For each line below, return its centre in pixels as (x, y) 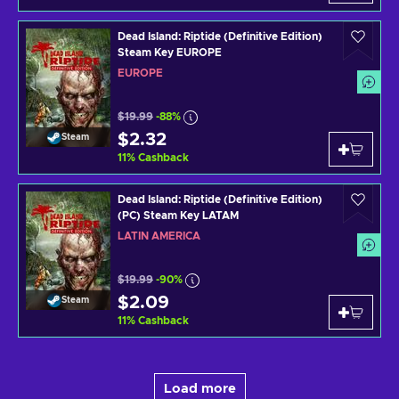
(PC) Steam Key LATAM (178, 215)
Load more (199, 388)
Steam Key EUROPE (170, 52)
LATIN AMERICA (159, 236)
